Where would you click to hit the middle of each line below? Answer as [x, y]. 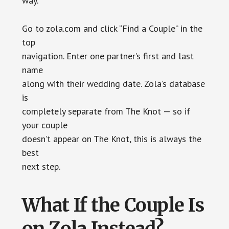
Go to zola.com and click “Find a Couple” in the [112, 28]
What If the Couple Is [113, 205]
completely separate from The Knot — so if [106, 111]
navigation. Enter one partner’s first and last [108, 56]
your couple [44, 125]
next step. [41, 166]
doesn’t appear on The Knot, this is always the [111, 139]
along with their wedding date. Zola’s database [113, 83]
